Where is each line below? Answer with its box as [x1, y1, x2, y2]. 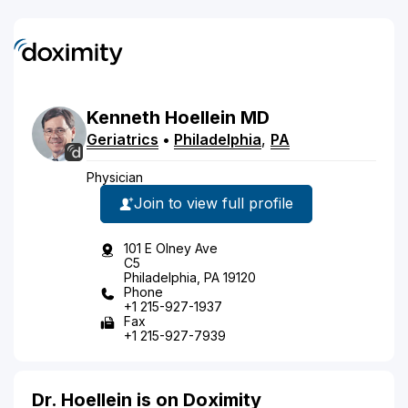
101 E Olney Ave [124, 240, 218, 256]
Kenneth [87, 106, 160, 128]
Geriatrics [87, 129, 158, 148]
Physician [87, 168, 143, 185]
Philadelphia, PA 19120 [124, 269, 256, 285]
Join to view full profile [134, 194, 293, 212]
